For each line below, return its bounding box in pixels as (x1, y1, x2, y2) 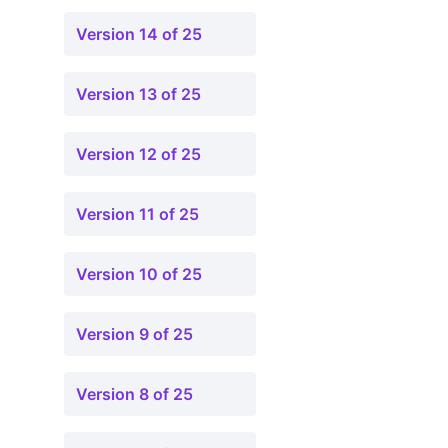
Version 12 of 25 (76, 144, 201, 164)
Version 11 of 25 (76, 204, 199, 224)
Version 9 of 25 (76, 324, 193, 344)
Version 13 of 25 (76, 84, 201, 104)
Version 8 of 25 (76, 384, 193, 404)
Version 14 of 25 (76, 24, 202, 44)
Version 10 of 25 (76, 264, 202, 284)
